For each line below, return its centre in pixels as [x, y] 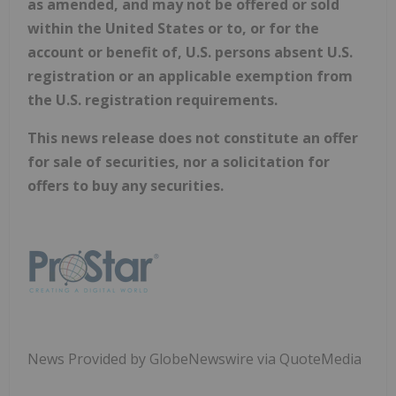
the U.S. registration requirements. [152, 99]
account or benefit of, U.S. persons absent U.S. [190, 52]
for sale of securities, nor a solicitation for [179, 161]
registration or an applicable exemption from [190, 76]
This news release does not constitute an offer [193, 137]
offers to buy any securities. [126, 185]
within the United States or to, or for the [173, 28]
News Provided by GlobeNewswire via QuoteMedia [194, 358]
